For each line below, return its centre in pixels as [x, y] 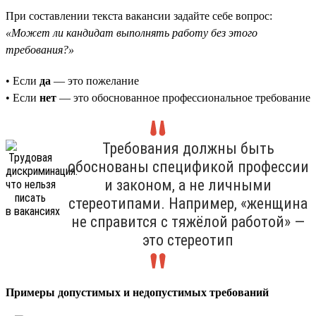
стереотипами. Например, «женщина [188, 203]
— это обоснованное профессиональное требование [183, 97]
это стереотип [188, 240]
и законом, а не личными [188, 185]
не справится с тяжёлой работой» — [188, 221]
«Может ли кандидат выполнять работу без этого [132, 32]
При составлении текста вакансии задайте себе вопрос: [139, 16]
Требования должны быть [188, 148]
